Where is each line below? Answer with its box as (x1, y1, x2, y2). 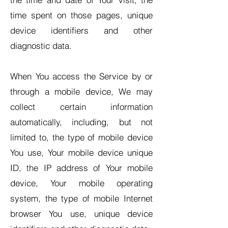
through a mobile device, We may (10, 86, 153, 97)
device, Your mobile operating (10, 178, 153, 188)
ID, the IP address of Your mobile (10, 162, 153, 173)
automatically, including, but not (10, 117, 153, 127)
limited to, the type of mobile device (10, 132, 153, 142)
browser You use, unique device (10, 208, 153, 219)
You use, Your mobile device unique (10, 147, 153, 158)
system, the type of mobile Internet (10, 193, 153, 204)
